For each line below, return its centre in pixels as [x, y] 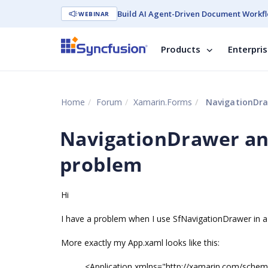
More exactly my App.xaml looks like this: [140, 243]
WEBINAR [94, 14]
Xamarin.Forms [163, 102]
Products [181, 49]
